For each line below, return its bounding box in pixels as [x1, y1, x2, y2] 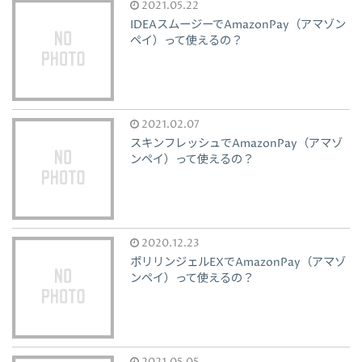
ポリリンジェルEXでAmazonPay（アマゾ [130, 254, 347, 271]
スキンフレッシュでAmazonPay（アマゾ [130, 136, 343, 153]
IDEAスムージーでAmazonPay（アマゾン [130, 17, 347, 34]
